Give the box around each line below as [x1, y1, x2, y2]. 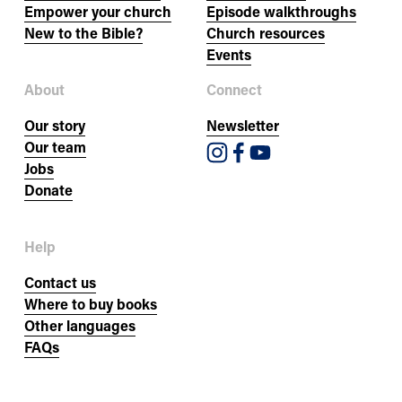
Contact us [23, 273, 96, 293]
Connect [205, 80, 262, 100]
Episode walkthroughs [205, 2, 356, 22]
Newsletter [205, 116, 279, 135]
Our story [23, 116, 85, 135]
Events [205, 45, 251, 65]
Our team [23, 137, 86, 157]
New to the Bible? [23, 23, 143, 43]
